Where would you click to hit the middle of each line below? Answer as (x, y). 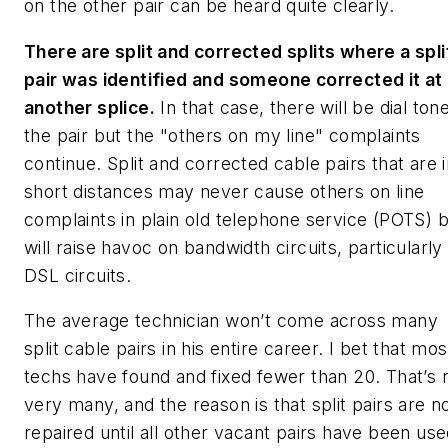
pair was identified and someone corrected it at (233, 79)
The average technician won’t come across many (231, 321)
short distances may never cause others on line (224, 191)
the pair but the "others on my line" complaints (222, 135)
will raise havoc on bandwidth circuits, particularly (233, 247)
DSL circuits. (78, 275)
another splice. (90, 107)
